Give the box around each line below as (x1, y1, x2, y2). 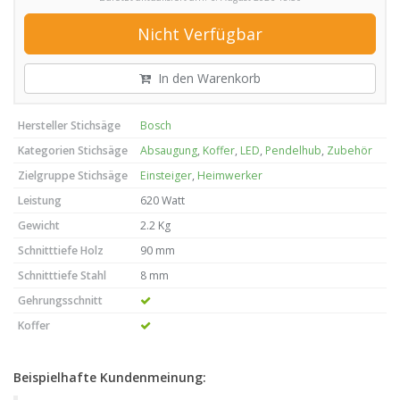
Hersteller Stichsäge (18, 118, 121, 133)
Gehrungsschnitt (18, 293, 103, 308)
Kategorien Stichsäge (18, 143, 128, 158)
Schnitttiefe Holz (18, 243, 104, 258)
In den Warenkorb (151, 70, 261, 87)
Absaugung (140, 143, 197, 158)
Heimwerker (197, 168, 262, 183)
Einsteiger (140, 168, 192, 183)
